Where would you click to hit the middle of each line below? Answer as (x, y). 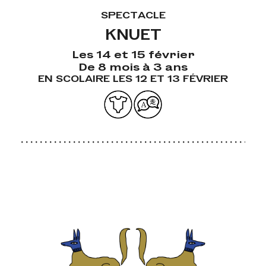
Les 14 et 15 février (133, 54)
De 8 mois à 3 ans (133, 66)
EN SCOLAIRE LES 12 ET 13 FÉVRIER (133, 78)
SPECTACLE (133, 15)
